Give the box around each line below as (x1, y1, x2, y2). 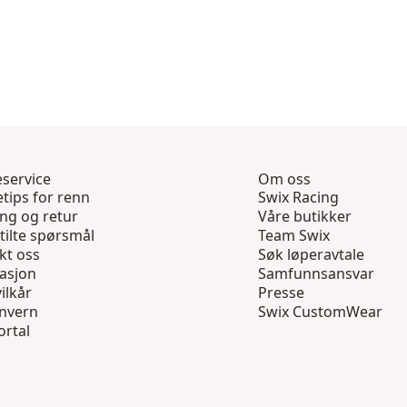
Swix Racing (258, 187, 339, 208)
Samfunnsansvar (258, 263, 374, 284)
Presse (258, 283, 304, 303)
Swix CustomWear (258, 302, 382, 323)
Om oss (258, 169, 311, 190)
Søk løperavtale (258, 244, 364, 265)
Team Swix (258, 225, 330, 246)
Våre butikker (258, 206, 352, 227)
